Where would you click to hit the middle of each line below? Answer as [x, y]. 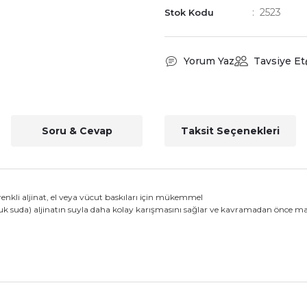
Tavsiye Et [279, 61]
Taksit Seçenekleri [230, 131]
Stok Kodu [189, 12]
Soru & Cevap [77, 131]
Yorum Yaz [209, 61]
